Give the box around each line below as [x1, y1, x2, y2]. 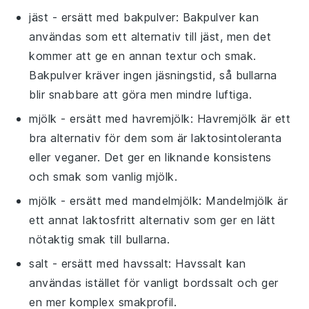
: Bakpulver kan [175, 10, 259, 24]
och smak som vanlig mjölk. [29, 169, 178, 183]
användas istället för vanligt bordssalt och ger [29, 275, 279, 290]
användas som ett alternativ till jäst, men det [29, 29, 272, 43]
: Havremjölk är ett [190, 111, 291, 126]
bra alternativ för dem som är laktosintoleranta [29, 130, 282, 145]
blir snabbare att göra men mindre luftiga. [29, 87, 252, 101]
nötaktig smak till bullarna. [29, 232, 170, 246]
